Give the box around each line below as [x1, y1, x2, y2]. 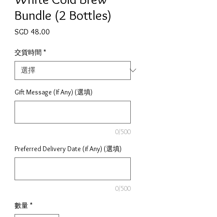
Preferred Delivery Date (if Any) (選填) [15, 144, 122, 153]
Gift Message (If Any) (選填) [15, 87, 93, 96]
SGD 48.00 [15, 27, 50, 36]
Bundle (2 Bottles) [15, 6, 111, 23]
